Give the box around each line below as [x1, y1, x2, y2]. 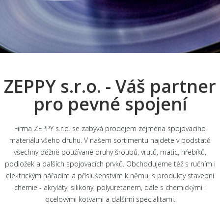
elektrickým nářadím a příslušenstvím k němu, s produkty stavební [6, 171, 214, 180]
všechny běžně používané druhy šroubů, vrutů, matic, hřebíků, [14, 147, 206, 157]
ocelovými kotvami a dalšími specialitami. [45, 194, 175, 204]
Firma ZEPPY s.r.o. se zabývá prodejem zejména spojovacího [14, 124, 206, 133]
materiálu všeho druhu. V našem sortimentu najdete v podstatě [9, 136, 211, 145]
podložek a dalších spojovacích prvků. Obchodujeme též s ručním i [4, 159, 216, 168]
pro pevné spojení [33, 92, 187, 116]
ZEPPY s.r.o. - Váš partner [4, 74, 216, 98]
